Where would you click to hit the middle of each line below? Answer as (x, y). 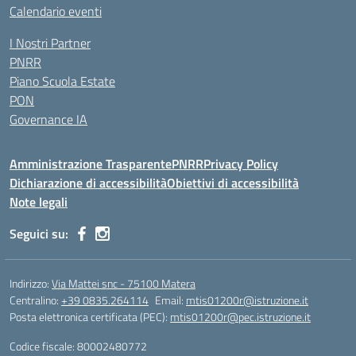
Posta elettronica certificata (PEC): (90, 317)
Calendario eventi (56, 11)
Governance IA (48, 119)
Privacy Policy (241, 164)
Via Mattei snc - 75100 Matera (124, 283)
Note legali (39, 202)
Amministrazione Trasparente (91, 164)
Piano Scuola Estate (62, 81)
